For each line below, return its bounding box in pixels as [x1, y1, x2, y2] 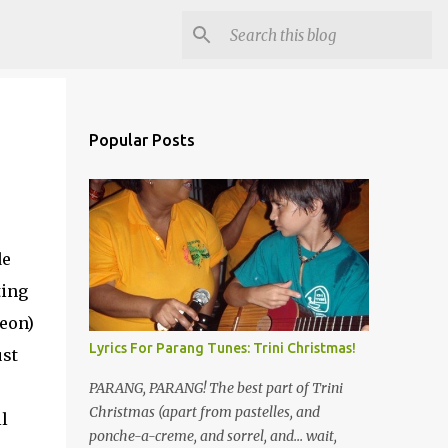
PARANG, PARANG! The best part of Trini [88, 379, 343, 397]
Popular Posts [88, 131, 195, 149]
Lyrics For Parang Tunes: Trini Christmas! [88, 340, 356, 356]
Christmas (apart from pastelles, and [88, 403, 320, 421]
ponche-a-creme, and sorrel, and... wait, [88, 427, 337, 445]
